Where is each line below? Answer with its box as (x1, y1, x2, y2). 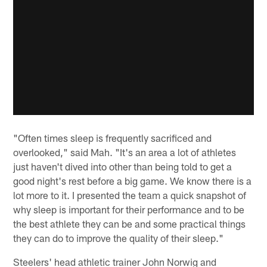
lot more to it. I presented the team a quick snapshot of (13, 189, 247, 201)
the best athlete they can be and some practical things (13, 218, 246, 230)
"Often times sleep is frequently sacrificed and (13, 132, 212, 144)
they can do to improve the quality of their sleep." (13, 232, 224, 244)
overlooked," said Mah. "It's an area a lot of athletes (13, 146, 237, 159)
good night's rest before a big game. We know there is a (13, 175, 252, 187)
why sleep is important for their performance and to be (13, 203, 245, 216)
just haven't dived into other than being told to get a (13, 160, 232, 173)
